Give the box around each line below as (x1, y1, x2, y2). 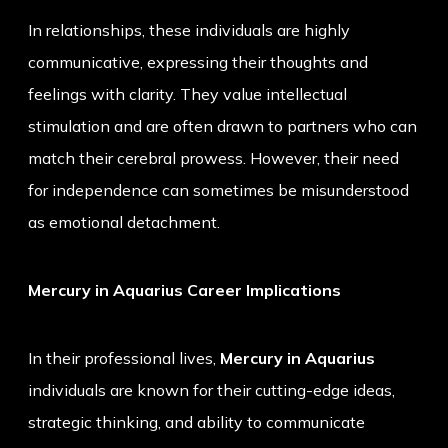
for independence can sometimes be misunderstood (28, 180, 409, 201)
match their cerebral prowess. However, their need (28, 148, 399, 169)
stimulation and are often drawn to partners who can (28, 116, 417, 137)
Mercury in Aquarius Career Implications (28, 280, 341, 301)
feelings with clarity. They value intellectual (28, 84, 347, 105)
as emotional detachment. (28, 212, 220, 233)
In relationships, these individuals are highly (28, 20, 350, 41)
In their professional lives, (28, 348, 220, 369)
